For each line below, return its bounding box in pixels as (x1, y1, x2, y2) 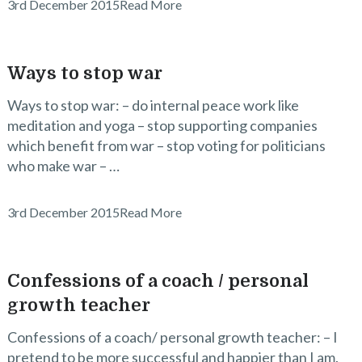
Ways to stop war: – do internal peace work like (6, 96, 299, 114)
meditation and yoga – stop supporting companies (6, 116, 318, 134)
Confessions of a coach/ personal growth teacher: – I (6, 328, 338, 346)
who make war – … (6, 157, 120, 175)
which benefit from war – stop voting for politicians (6, 137, 326, 154)
